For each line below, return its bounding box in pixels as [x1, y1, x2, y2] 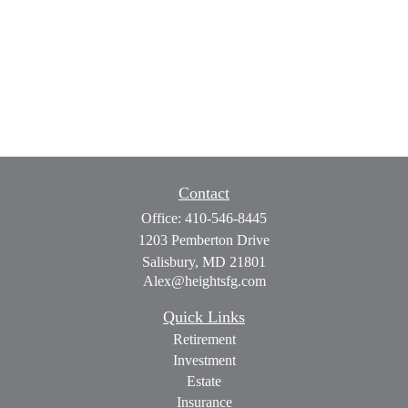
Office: [141, 210, 185, 226]
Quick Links [163, 308, 245, 326]
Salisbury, [142, 254, 199, 270]
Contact [178, 184, 229, 202]
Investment [172, 352, 236, 368]
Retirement [172, 331, 236, 347]
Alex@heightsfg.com [142, 273, 266, 289]
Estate [187, 373, 221, 389]
